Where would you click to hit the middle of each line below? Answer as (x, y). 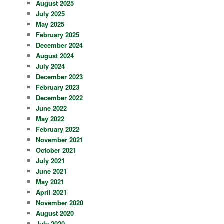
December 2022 (60, 98)
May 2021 (50, 182)
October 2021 (56, 150)
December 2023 (60, 77)
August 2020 (55, 213)
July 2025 (51, 14)
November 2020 (60, 203)
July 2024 (51, 66)
